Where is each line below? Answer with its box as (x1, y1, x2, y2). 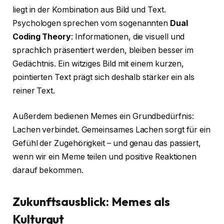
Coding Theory (12, 31, 71, 41)
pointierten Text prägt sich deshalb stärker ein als (12, 72, 194, 82)
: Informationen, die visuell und (70, 31, 185, 41)
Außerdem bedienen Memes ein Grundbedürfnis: (12, 111, 194, 121)
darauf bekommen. (12, 165, 83, 175)
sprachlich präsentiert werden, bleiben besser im (12, 45, 194, 55)
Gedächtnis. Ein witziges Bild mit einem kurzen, (12, 58, 184, 68)
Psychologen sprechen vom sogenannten (12, 18, 170, 28)
